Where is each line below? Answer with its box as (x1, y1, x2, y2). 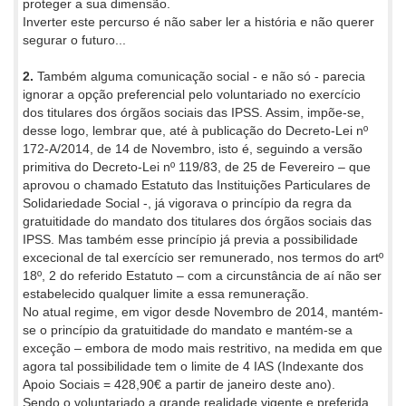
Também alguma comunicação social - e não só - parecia (34, 68, 365, 83)
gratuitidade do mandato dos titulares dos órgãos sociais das (23, 213, 372, 228)
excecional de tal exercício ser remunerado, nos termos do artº (23, 249, 383, 265)
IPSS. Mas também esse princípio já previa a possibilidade (23, 231, 358, 246)
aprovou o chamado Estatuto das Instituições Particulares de (23, 177, 371, 192)
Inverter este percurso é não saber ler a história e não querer (23, 14, 374, 29)
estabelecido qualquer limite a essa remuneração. (23, 285, 309, 301)
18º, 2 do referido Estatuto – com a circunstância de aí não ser (23, 267, 382, 283)
